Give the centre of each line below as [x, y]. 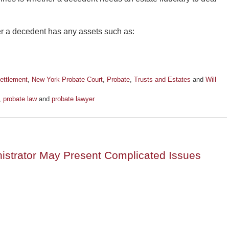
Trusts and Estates [162, 80]
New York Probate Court [67, 80]
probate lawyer [73, 99]
